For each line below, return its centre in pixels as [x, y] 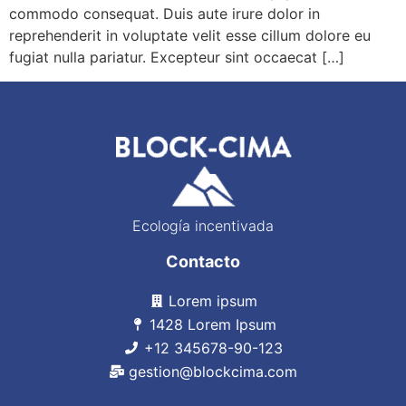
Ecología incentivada [203, 226]
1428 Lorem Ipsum [213, 325]
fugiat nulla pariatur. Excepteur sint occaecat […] [177, 58]
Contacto [203, 262]
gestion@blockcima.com [213, 372]
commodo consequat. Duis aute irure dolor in [164, 14]
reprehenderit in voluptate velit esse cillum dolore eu [190, 36]
